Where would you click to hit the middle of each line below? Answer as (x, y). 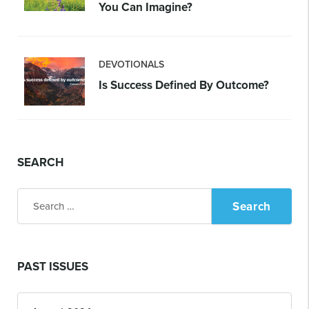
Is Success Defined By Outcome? (184, 85)
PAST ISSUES (53, 266)
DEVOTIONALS (131, 64)
